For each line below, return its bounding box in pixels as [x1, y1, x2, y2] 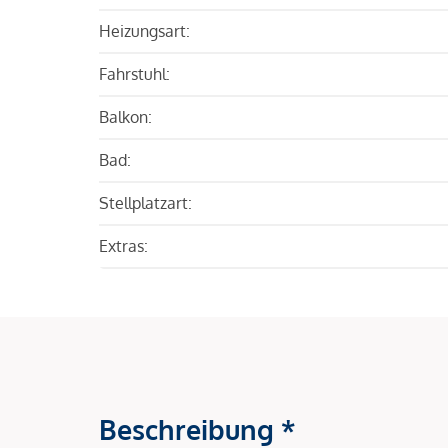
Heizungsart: [99, 20, 190, 41]
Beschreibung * [99, 411, 296, 446]
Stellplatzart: [99, 192, 192, 213]
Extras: [99, 235, 148, 256]
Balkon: [99, 106, 152, 127]
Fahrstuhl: [99, 63, 170, 84]
